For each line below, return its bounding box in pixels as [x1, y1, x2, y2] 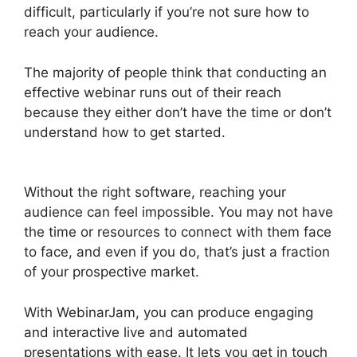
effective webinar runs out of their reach [24, 84, 281, 100]
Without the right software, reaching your [24, 184, 286, 200]
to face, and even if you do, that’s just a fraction [24, 244, 330, 260]
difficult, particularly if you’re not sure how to [24, 4, 309, 20]
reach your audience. [24, 24, 159, 40]
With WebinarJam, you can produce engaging [24, 304, 313, 320]
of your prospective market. [24, 264, 199, 280]
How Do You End [226, 124, 333, 140]
